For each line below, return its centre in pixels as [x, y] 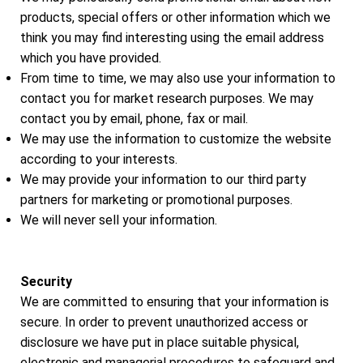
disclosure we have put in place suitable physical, [160, 342]
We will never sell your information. [119, 220]
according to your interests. [99, 160]
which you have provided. [91, 58]
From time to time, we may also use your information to [178, 79]
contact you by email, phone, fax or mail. [134, 119]
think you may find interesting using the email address [172, 38]
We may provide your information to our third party [163, 180]
